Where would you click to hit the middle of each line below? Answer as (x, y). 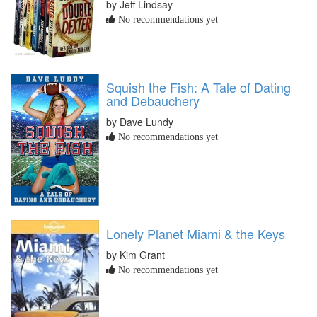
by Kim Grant (136, 255)
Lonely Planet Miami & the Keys (196, 234)
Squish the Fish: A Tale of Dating (198, 87)
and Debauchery (153, 100)
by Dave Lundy (140, 121)
